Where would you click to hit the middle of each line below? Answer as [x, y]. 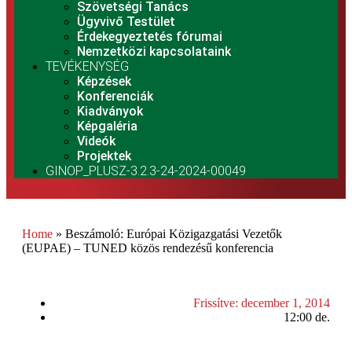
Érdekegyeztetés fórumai [150, 37]
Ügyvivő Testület [126, 22]
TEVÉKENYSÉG [87, 67]
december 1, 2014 [286, 303]
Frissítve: [217, 303]
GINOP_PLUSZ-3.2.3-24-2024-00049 [146, 171]
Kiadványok [110, 112]
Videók [96, 141]
